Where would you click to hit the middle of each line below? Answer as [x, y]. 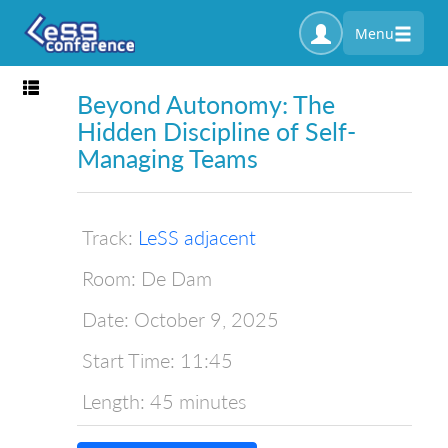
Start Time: [128, 359]
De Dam [176, 277]
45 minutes [198, 400]
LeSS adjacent [197, 236]
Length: [113, 400]
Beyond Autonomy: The [206, 104]
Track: [107, 236]
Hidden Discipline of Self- [216, 131]
